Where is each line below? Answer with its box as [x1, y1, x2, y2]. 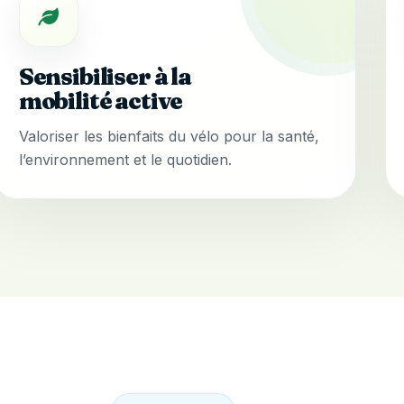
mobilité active [18, 87, 183, 116]
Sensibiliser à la [18, 62, 191, 92]
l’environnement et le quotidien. [18, 151, 232, 170]
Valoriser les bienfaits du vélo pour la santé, [18, 127, 319, 146]
